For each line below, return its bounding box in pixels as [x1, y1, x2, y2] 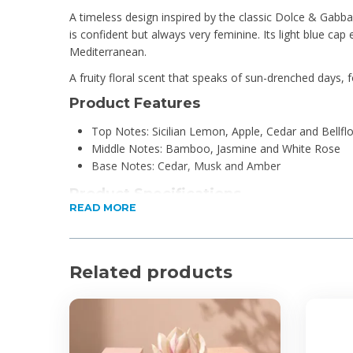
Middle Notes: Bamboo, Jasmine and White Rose [91, 141, 340, 157]
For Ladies [91, 249, 145, 265]
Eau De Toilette [91, 232, 171, 247]
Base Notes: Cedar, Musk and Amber [91, 158, 281, 174]
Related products [69, 262, 232, 283]
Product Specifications [69, 185, 241, 203]
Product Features [69, 94, 200, 112]
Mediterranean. [69, 43, 147, 59]
